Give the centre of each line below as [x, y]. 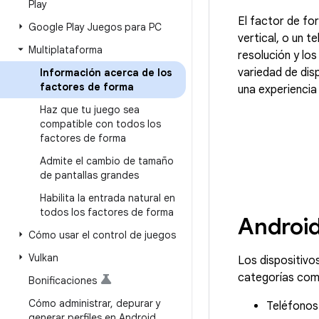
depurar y [137, 303]
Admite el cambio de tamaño [107, 161]
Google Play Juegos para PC [95, 27]
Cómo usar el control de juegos [102, 235]
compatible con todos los [100, 124]
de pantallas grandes [89, 175]
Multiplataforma [66, 50]
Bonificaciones [63, 281]
